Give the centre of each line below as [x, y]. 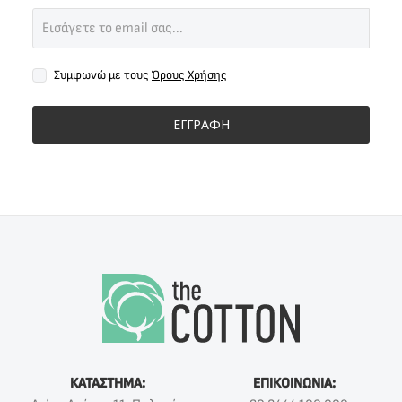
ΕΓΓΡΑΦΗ [201, 124]
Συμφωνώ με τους [103, 74]
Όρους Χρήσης [189, 74]
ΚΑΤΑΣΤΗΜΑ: [108, 384]
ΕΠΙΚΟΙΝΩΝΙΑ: [294, 384]
